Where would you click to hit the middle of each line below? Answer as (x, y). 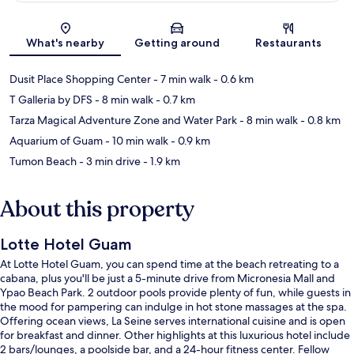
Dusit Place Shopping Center (80, 79)
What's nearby (66, 42)
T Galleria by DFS (51, 99)
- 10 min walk (136, 140)
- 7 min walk (181, 79)
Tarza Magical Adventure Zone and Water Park (123, 120)
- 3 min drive (109, 161)
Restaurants (289, 42)
